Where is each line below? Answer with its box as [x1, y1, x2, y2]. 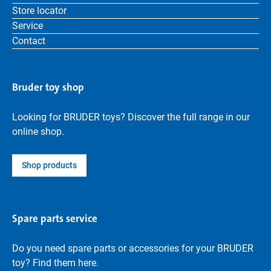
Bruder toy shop [12, 80, 84, 94]
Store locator [12, 5, 67, 16]
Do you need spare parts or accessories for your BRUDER [12, 243, 253, 254]
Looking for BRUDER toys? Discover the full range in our [12, 111, 250, 123]
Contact [12, 35, 45, 47]
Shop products [22, 160, 77, 170]
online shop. [12, 126, 64, 137]
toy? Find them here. [12, 257, 99, 269]
